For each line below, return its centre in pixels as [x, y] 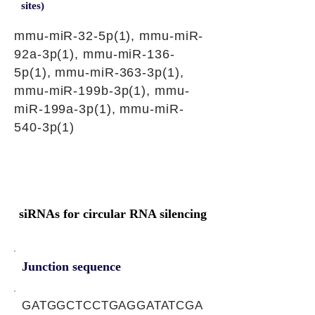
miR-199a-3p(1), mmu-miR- [99, 109]
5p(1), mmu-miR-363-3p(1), [99, 72]
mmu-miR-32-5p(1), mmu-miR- [109, 36]
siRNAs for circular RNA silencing [112, 214]
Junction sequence [71, 266]
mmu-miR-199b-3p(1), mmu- [102, 91]
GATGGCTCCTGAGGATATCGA [112, 306]
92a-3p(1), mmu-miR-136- [95, 54]
